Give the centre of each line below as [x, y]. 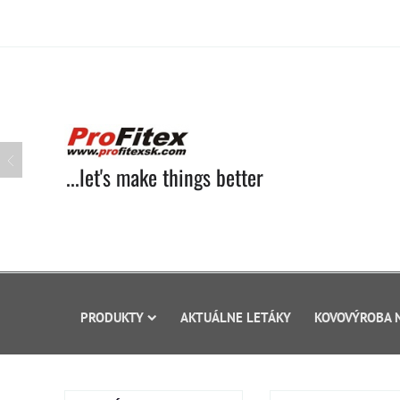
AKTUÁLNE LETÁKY [236, 317]
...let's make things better [165, 177]
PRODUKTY [112, 317]
